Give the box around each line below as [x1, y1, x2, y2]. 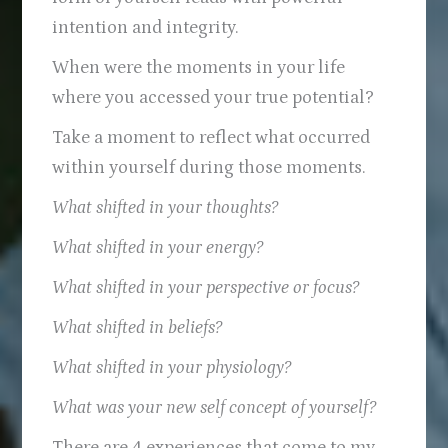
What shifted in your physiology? [52, 356, 296, 378]
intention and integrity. [52, 16, 240, 38]
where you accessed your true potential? [52, 86, 375, 108]
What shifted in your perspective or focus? [52, 276, 360, 298]
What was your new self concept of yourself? [52, 396, 377, 418]
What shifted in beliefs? [52, 316, 223, 338]
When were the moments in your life [52, 56, 346, 78]
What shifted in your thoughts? [52, 196, 283, 218]
